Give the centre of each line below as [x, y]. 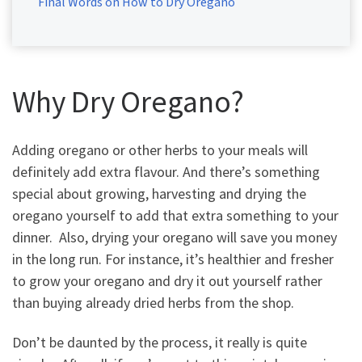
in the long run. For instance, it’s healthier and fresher [173, 259]
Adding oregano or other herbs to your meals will [160, 149]
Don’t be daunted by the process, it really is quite [160, 343]
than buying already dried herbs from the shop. [153, 302]
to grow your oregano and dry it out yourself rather [167, 280]
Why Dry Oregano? [128, 102]
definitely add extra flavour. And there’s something [166, 171]
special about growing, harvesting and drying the [159, 193]
